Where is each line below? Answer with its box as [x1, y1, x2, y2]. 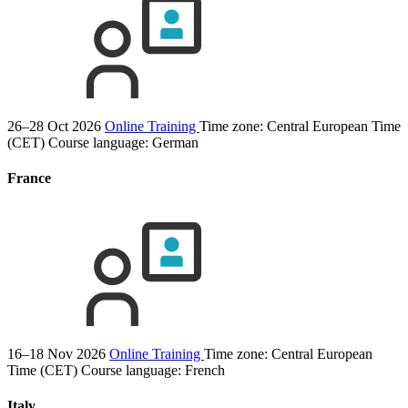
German [152, 134, 199, 150]
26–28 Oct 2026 [7, 117, 101, 134]
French [185, 362, 225, 379]
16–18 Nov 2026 [7, 346, 106, 362]
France [7, 169, 51, 186]
